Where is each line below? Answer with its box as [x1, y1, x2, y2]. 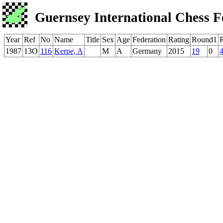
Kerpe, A [54, 47, 83, 55]
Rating [168, 35, 189, 44]
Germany [132, 47, 162, 55]
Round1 [192, 35, 217, 44]
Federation [132, 35, 166, 44]
